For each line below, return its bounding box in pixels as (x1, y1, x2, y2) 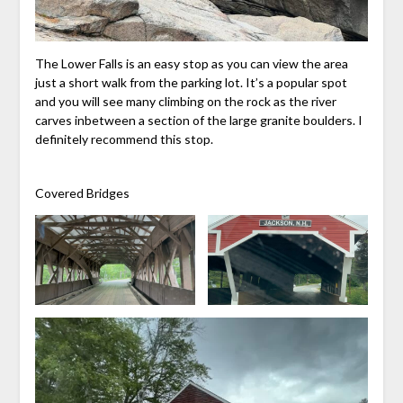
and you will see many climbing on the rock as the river (34, 93, 336, 109)
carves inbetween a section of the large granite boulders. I (34, 112, 363, 128)
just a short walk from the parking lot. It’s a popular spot (34, 74, 347, 90)
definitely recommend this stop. (34, 130, 213, 147)
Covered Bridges (34, 184, 130, 201)
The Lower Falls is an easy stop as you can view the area (34, 55, 348, 71)
